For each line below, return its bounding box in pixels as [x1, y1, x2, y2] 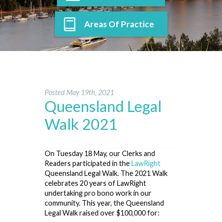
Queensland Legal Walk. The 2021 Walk [45, 168, 167, 177]
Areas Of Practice [84, 18, 154, 29]
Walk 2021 [45, 114, 117, 133]
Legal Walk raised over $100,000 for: [45, 208, 160, 217]
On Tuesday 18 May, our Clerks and [45, 149, 155, 158]
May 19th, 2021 [66, 88, 114, 97]
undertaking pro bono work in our [45, 188, 152, 197]
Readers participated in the [45, 159, 131, 167]
